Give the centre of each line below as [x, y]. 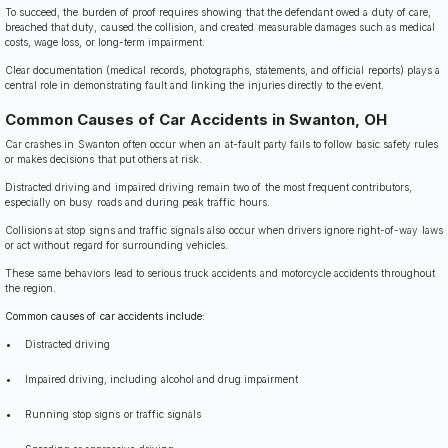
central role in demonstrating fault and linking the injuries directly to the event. [195, 84]
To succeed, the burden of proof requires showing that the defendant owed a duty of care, [218, 11]
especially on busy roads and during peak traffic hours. [137, 202]
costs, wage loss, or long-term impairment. [105, 41]
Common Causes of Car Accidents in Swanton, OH [196, 120]
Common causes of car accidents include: [105, 316]
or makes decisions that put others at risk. [104, 159]
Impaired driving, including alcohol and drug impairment [162, 379]
